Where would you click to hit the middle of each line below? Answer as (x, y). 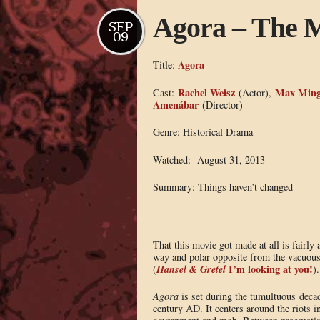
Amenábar (175, 104)
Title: (165, 64)
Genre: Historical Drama (202, 132)
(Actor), (255, 92)
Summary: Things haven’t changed (222, 187)
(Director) (220, 104)
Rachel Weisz (206, 92)
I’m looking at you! (269, 269)
